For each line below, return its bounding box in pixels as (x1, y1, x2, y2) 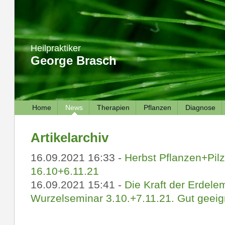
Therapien (96, 103, 130, 111)
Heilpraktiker (30, 43, 81, 53)
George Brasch (30, 54, 117, 67)
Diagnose (185, 103, 215, 111)
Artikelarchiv (30, 130, 108, 145)
